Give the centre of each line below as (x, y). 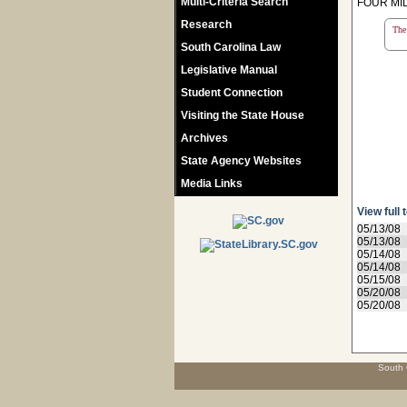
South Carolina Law (231, 47)
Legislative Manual (229, 70)
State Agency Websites (241, 161)
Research (206, 25)
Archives (204, 138)
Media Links (212, 184)
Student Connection (232, 93)
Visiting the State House (243, 115)
